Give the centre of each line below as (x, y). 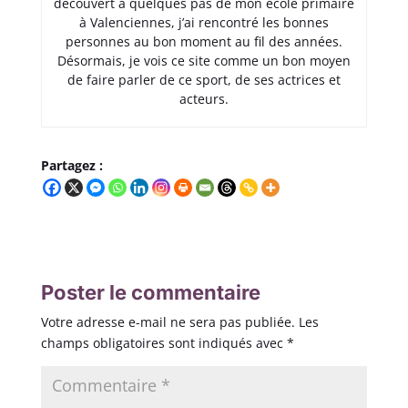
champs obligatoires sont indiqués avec (163, 342)
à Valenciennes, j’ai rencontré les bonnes (204, 22)
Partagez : (71, 165)
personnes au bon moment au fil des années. (204, 41)
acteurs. (204, 98)
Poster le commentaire (150, 292)
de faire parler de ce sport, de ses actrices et (204, 79)
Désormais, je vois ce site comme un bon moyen (204, 60)
